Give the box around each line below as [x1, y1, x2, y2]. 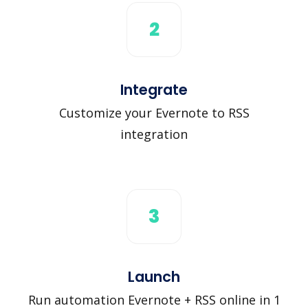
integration [120, 125, 188, 142]
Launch [128, 266, 180, 287]
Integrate [120, 79, 188, 100]
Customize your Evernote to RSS [58, 104, 250, 121]
